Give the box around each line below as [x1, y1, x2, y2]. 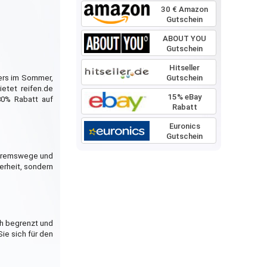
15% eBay [167, 92, 201, 101]
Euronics [169, 122, 200, 131]
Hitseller [169, 63, 200, 72]
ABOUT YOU [163, 34, 206, 43]
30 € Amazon [161, 5, 208, 14]
